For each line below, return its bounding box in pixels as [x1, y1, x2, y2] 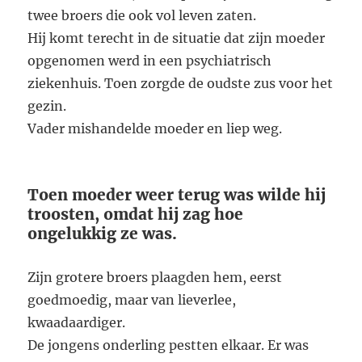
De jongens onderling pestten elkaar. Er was [27, 337, 309, 354]
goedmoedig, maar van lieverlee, [27, 292, 237, 309]
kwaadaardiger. [27, 314, 126, 331]
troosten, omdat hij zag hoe [27, 204, 244, 225]
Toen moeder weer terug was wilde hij [27, 185, 326, 205]
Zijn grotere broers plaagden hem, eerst [27, 269, 283, 286]
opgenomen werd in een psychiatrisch [27, 53, 272, 69]
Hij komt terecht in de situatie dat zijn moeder [27, 30, 326, 47]
